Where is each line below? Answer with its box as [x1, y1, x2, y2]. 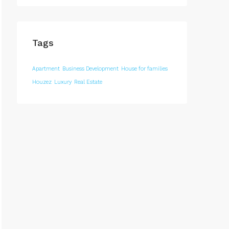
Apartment [32, 65, 60, 72]
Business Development [62, 65, 119, 72]
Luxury [54, 79, 72, 85]
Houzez [32, 79, 52, 85]
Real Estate [74, 79, 102, 85]
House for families [121, 65, 168, 72]
